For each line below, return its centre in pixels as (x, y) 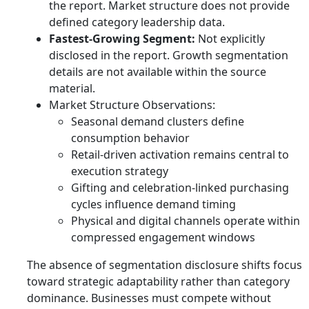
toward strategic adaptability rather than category (158, 281)
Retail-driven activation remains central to (180, 154)
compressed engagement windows (163, 237)
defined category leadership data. (137, 22)
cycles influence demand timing (153, 204)
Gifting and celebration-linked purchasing (180, 188)
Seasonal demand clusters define (158, 121)
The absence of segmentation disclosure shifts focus (165, 265)
